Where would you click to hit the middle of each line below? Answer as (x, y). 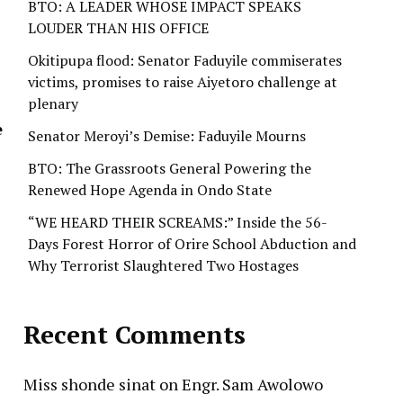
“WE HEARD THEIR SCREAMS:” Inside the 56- (178, 223)
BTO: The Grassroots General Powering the (170, 169)
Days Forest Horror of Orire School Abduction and (192, 244)
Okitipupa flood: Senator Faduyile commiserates (185, 61)
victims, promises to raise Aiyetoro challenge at (183, 82)
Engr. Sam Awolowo (252, 385)
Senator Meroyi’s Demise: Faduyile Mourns (167, 136)
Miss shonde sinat (90, 385)
